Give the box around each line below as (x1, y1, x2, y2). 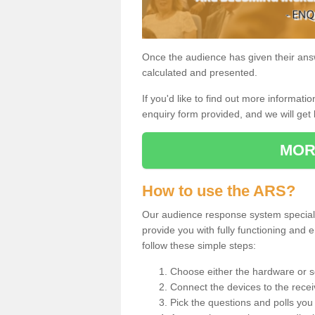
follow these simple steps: (142, 239, 256, 251)
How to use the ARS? (142, 181, 295, 200)
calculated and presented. (142, 66, 257, 78)
